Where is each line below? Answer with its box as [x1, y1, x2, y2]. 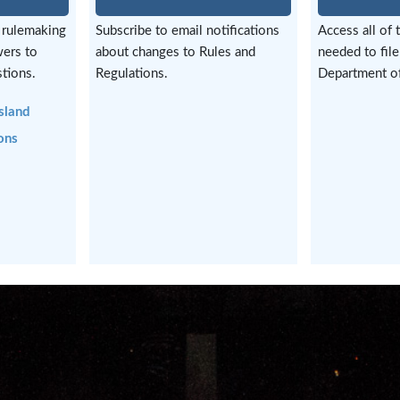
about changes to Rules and [96, 45, 256, 59]
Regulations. [96, 66, 169, 80]
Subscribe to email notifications [96, 23, 280, 37]
